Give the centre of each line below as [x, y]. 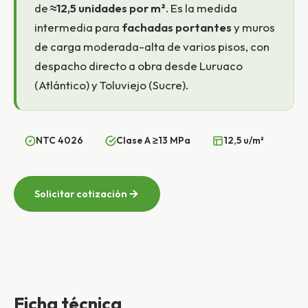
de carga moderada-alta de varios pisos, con [152, 46]
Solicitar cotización [81, 194]
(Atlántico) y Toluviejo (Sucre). [111, 85]
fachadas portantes [177, 27]
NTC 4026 [59, 140]
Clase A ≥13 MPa [153, 140]
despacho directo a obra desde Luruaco [139, 66]
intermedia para [78, 27]
